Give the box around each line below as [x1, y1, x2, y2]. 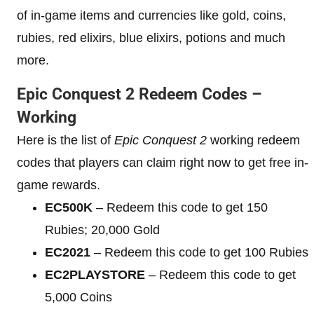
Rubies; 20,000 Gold [45, 222, 160, 237]
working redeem [207, 132, 300, 147]
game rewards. [17, 177, 100, 192]
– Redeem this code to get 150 [93, 200, 268, 214]
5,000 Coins [45, 289, 112, 304]
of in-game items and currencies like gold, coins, [17, 8, 286, 22]
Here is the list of [17, 132, 114, 147]
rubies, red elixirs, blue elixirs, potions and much [17, 30, 285, 45]
